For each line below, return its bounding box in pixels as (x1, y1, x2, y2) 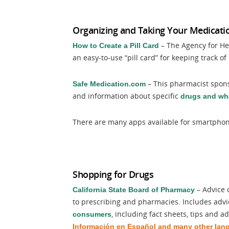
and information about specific (73, 91, 180, 101)
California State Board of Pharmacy (73, 186, 195, 194)
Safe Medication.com (73, 80, 146, 88)
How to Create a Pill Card (73, 41, 159, 50)
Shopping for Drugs (73, 168, 153, 180)
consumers (73, 210, 111, 218)
